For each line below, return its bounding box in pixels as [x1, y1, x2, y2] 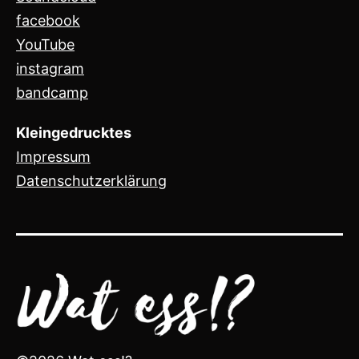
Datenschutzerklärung [16, 171, 167, 189]
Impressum [16, 147, 91, 165]
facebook [16, 11, 80, 29]
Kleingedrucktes [16, 123, 131, 141]
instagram [16, 59, 84, 77]
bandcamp [16, 83, 88, 101]
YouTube [16, 35, 75, 53]
